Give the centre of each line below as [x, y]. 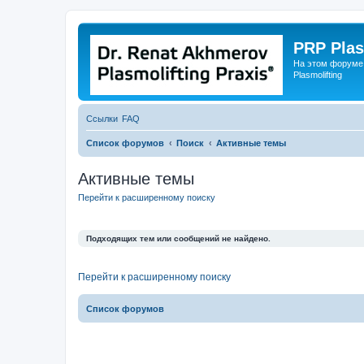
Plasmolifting [318, 75]
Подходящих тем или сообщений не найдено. [178, 238]
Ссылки [102, 119]
